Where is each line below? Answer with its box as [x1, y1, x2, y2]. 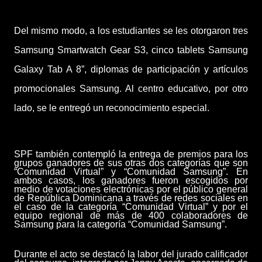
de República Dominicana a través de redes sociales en [14, 192, 248, 203]
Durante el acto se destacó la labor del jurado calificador [14, 249, 248, 259]
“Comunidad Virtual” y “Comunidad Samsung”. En [14, 166, 248, 177]
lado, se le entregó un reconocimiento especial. [14, 103, 209, 113]
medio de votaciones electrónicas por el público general [14, 184, 248, 194]
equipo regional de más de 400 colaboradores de [14, 210, 248, 220]
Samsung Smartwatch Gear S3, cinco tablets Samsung [14, 45, 248, 56]
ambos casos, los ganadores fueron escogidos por [14, 175, 248, 185]
